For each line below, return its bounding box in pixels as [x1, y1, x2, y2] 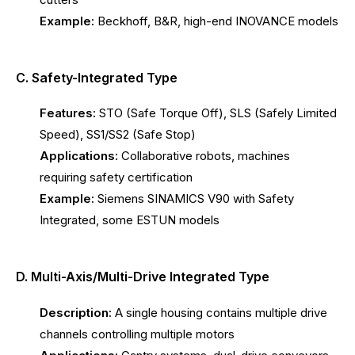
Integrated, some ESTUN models [40, 212, 219, 228]
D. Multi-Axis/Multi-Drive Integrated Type [16, 269, 269, 285]
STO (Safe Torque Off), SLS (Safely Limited [96, 105, 337, 121]
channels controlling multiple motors [40, 326, 235, 342]
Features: [40, 105, 96, 121]
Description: [40, 304, 112, 320]
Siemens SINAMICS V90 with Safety [94, 191, 294, 207]
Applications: [40, 148, 118, 164]
